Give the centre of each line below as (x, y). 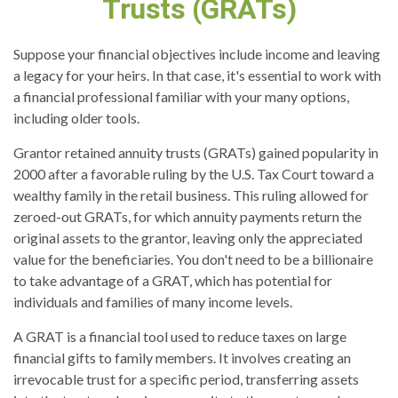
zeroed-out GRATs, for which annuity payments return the (187, 216)
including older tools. (76, 118)
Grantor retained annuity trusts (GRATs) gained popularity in (196, 152)
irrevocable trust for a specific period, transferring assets (186, 379)
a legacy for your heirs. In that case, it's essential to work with (197, 75)
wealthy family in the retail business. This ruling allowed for (191, 195)
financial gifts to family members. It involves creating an (182, 358)
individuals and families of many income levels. (153, 302)
